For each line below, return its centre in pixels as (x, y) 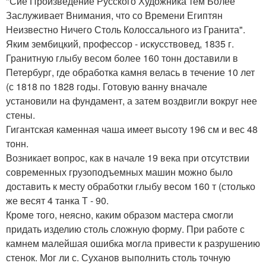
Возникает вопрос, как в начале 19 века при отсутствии (128, 157)
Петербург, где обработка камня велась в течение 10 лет (130, 72)
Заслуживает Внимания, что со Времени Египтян (114, 15)
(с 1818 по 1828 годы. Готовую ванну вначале (107, 86)
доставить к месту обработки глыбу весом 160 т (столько (131, 186)
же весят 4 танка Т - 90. (57, 200)
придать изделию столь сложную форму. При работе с (125, 229)
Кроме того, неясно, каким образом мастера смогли (120, 214)
